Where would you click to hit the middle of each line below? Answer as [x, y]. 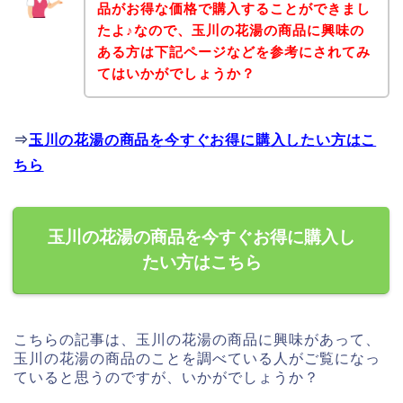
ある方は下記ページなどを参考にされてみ [233, 52]
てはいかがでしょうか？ [176, 74]
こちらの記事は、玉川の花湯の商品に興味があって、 [197, 340]
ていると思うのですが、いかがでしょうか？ [166, 378]
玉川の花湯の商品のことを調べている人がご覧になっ [197, 359]
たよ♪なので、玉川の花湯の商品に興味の [230, 31]
